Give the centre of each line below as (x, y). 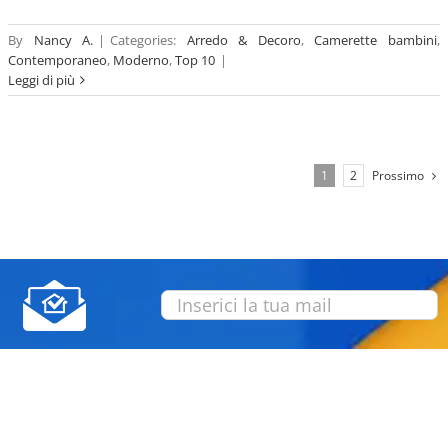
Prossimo (398, 175)
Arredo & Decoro (243, 39)
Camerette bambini (376, 39)
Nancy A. (63, 39)
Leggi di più (41, 79)
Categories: (148, 39)
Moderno (141, 59)
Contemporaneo (57, 59)
